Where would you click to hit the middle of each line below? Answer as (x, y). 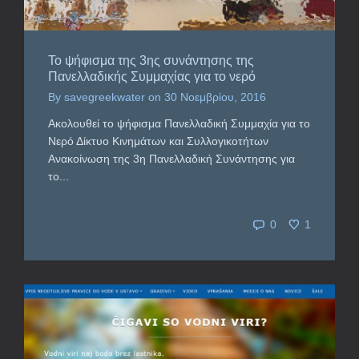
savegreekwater (105, 97)
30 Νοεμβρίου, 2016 (215, 97)
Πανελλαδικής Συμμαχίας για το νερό (152, 76)
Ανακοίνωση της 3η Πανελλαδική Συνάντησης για (171, 158)
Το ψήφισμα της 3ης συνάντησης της (151, 60)
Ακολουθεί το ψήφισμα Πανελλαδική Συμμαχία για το (179, 123)
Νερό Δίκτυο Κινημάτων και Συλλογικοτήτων (158, 141)
